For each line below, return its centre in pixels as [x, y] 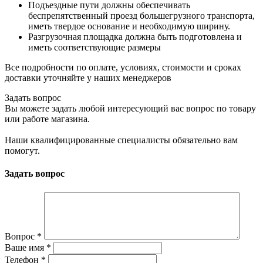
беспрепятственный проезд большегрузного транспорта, [141, 16]
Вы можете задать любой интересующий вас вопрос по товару [130, 109]
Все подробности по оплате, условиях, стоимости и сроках [123, 68]
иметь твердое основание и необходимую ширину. [129, 26]
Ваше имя [26, 247]
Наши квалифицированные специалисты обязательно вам [121, 140]
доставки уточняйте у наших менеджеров [88, 78]
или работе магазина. [47, 119]
